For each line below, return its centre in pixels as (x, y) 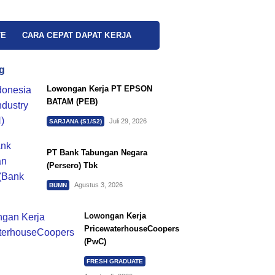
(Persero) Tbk (72, 166)
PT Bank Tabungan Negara (97, 153)
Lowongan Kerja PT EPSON (99, 89)
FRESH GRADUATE (114, 261)
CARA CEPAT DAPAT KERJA (77, 36)
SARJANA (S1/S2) (75, 121)
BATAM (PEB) (72, 102)
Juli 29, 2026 (128, 121)
